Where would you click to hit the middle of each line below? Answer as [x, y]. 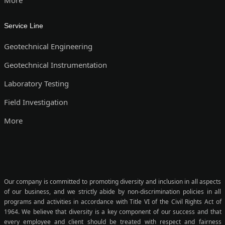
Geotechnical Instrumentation [55, 65]
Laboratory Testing [36, 83]
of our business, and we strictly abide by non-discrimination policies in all [113, 191]
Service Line [23, 25]
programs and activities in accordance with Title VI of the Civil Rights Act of [113, 201]
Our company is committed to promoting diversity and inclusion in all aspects [113, 181]
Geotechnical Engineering [48, 46]
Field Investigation [36, 102]
